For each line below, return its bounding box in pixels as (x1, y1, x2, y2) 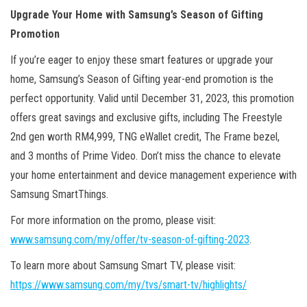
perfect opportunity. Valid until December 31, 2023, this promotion (10, 91, 294, 105)
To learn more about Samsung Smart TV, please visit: (10, 258, 236, 272)
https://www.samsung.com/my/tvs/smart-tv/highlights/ (10, 278, 247, 291)
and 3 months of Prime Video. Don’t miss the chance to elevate (10, 149, 281, 162)
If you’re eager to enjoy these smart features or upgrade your (10, 53, 273, 66)
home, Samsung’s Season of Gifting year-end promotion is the (10, 72, 273, 86)
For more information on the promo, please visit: (10, 213, 216, 227)
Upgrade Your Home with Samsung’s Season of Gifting (10, 8, 263, 21)
